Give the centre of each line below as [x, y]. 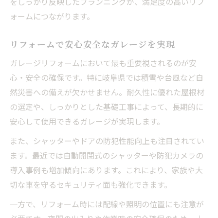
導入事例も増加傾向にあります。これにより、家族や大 [106, 170]
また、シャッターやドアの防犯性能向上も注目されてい [107, 140]
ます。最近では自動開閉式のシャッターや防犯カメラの [107, 155]
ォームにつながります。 [52, 16]
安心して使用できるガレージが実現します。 [87, 121]
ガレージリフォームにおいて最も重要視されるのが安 [103, 63]
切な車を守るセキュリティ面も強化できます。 [91, 184]
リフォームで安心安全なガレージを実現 [92, 44]
